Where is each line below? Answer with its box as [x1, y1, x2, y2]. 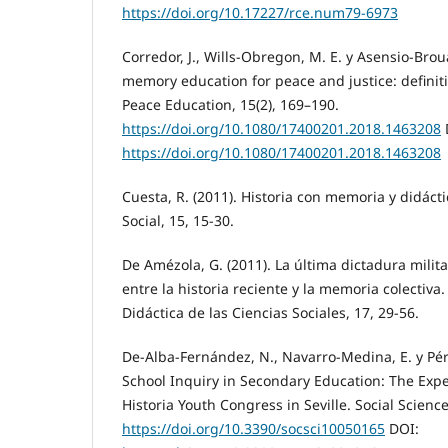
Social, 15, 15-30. [122, 211, 234, 231]
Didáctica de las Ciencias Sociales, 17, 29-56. [122, 303, 419, 323]
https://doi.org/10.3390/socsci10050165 [122, 419, 385, 439]
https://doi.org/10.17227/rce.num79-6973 [122, 3, 398, 23]
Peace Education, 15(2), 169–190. [122, 95, 339, 115]
